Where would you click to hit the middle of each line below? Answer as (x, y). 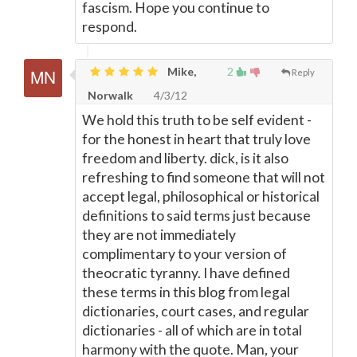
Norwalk (110, 95)
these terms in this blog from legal (186, 292)
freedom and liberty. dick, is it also (185, 158)
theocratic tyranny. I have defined (186, 273)
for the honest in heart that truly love (196, 139)
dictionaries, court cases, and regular (196, 311)
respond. (110, 27)
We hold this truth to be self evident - (197, 120)
